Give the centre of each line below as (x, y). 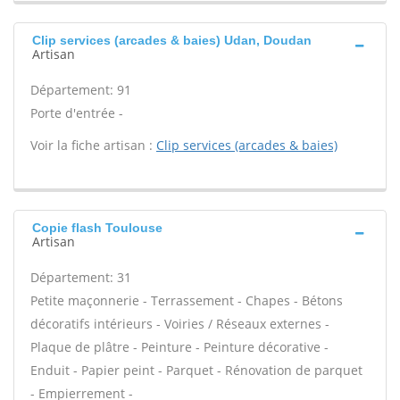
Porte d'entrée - (77, 113)
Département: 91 (81, 90)
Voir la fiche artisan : (93, 145)
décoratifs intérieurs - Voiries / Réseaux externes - (180, 324)
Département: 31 (81, 277)
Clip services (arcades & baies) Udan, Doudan (172, 40)
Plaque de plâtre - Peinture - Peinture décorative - (179, 347)
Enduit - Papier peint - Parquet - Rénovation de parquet (196, 370)
